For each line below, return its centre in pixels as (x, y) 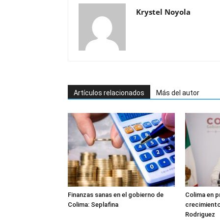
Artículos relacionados (109, 93)
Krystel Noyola (163, 12)
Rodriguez (200, 214)
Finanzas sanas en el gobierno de (116, 195)
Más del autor (178, 93)
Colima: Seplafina (93, 205)
